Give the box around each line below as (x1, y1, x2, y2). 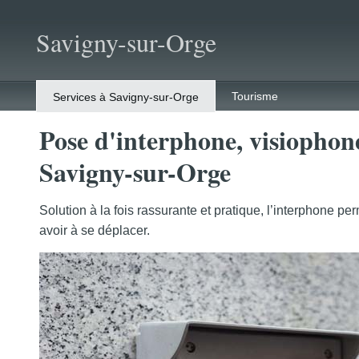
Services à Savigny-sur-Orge (52, 91, 199, 103)
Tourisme (231, 90, 278, 103)
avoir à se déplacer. (39, 224, 150, 237)
